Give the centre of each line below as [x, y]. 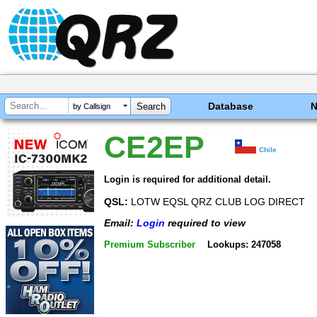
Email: [120, 223]
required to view [205, 223]
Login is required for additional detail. [188, 179]
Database [231, 106]
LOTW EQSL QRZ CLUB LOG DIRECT [217, 201]
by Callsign [92, 106]
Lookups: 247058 [244, 244]
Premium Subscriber [150, 244]
